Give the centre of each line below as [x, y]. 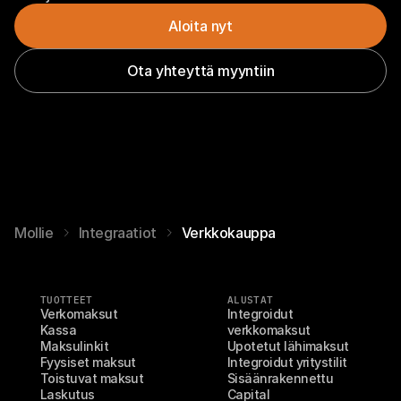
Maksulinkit [75, 346]
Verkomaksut [79, 314]
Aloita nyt [200, 26]
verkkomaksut [269, 330]
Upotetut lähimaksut [288, 346]
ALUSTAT [251, 300]
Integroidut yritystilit [287, 362]
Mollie [34, 233]
